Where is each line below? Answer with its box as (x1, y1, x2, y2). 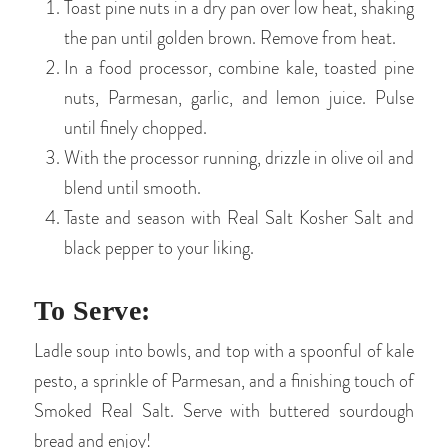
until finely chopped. (64, 115, 207, 142)
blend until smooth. (64, 175, 201, 202)
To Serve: (34, 295, 152, 327)
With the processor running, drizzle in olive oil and (64, 145, 414, 172)
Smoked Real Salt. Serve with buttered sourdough (34, 398, 414, 425)
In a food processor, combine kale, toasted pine (64, 55, 414, 82)
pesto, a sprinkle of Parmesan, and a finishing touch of (34, 368, 414, 395)
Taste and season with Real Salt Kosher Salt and (64, 205, 414, 232)
